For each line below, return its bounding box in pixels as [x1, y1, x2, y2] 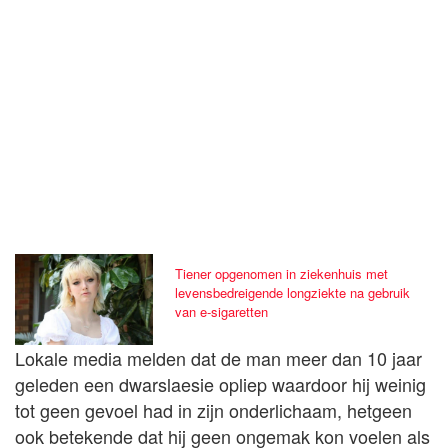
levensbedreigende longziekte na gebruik [175, 283, 411, 303]
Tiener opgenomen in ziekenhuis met [175, 264, 389, 284]
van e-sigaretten [175, 302, 269, 322]
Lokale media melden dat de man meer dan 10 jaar [15, 345, 422, 372]
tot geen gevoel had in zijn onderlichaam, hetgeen [15, 397, 412, 424]
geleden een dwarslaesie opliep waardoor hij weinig [15, 371, 426, 398]
